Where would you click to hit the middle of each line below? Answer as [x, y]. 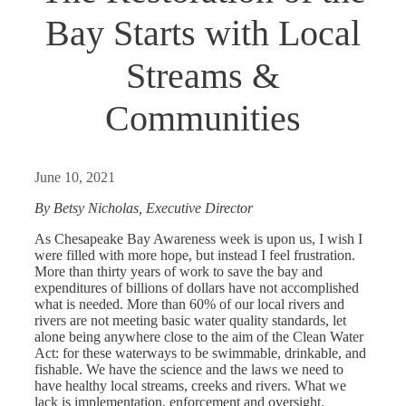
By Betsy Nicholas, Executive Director [144, 208]
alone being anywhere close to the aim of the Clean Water [199, 337]
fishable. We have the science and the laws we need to [189, 370]
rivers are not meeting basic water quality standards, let [190, 321]
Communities [203, 119]
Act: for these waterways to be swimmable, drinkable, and [200, 353]
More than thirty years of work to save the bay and [179, 272]
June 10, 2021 [75, 178]
